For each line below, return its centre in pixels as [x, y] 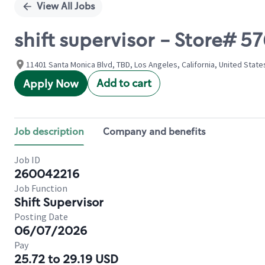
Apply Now [51, 84]
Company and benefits [154, 132]
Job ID [27, 160]
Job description [49, 132]
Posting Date [41, 216]
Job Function [41, 188]
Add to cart [124, 83]
